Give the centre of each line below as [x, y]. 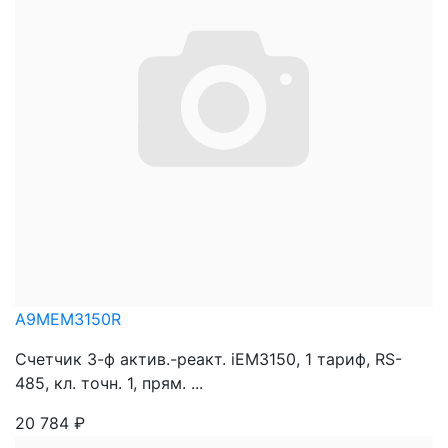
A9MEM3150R [68, 319]
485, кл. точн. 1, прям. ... [109, 383]
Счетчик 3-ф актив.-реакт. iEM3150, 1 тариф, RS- [208, 359]
